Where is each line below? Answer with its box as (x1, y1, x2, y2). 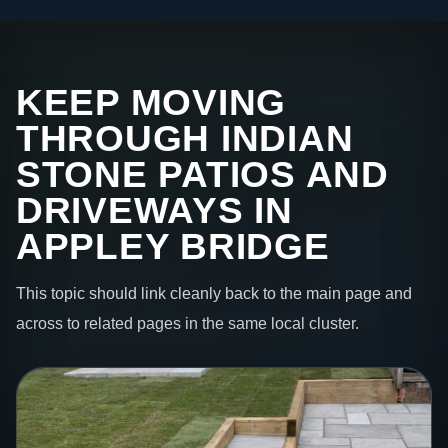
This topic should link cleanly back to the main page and (16, 284, 412, 303)
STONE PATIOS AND (16, 153, 389, 195)
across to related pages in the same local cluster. (16, 314, 359, 333)
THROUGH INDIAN (16, 117, 354, 159)
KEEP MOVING (16, 81, 287, 123)
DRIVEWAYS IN (16, 189, 293, 231)
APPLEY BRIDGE (16, 225, 330, 267)
